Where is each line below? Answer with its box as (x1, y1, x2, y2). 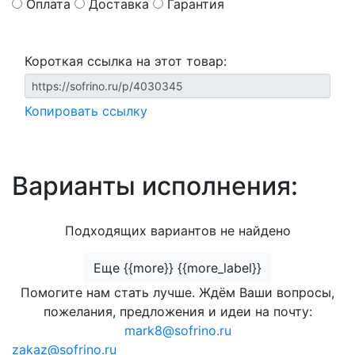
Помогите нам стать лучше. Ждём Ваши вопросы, (21, 284, 334, 300)
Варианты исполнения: (12, 170, 298, 201)
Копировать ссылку (25, 103, 147, 119)
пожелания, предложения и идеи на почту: (43, 303, 312, 319)
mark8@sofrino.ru (124, 323, 231, 338)
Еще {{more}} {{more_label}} (94, 260, 261, 276)
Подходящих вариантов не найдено (64, 223, 291, 239)
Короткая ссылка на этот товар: (25, 53, 227, 69)
